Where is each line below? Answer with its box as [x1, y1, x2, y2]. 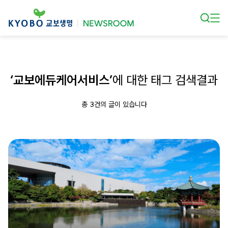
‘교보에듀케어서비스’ [10, 73, 112, 88]
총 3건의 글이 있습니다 [81, 100, 147, 108]
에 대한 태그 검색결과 [112, 73, 218, 88]
